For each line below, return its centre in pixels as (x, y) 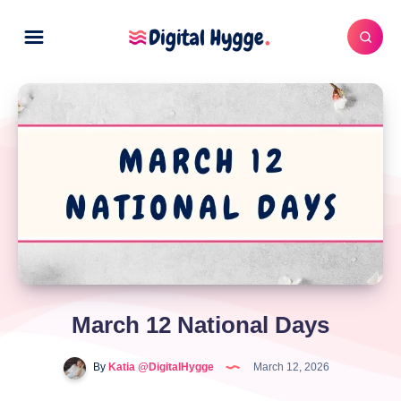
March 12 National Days (200, 324)
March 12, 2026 (290, 367)
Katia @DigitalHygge (159, 367)
